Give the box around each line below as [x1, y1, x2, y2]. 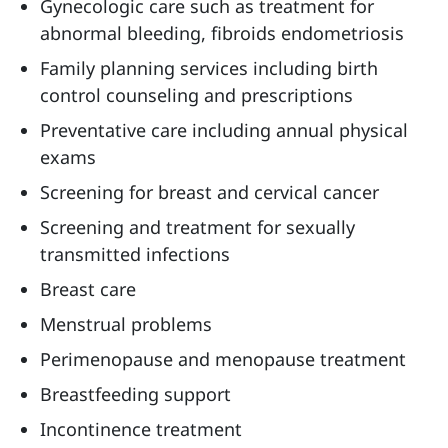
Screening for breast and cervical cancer [40, 180, 379, 204]
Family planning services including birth [40, 56, 378, 80]
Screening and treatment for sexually [40, 215, 355, 239]
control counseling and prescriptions [40, 83, 353, 107]
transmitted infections [40, 242, 230, 266]
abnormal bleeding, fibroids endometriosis [40, 21, 404, 45]
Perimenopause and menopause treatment [40, 347, 406, 371]
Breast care [40, 277, 136, 301]
